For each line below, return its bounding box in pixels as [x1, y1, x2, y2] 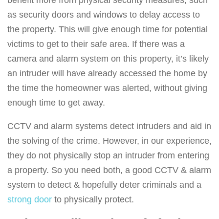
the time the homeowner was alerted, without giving [7, 83, 207, 93]
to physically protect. [52, 195, 134, 205]
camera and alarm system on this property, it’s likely [7, 54, 209, 64]
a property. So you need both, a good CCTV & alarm [7, 165, 211, 175]
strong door [7, 195, 52, 205]
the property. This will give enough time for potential [7, 24, 208, 35]
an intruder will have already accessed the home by [7, 68, 207, 79]
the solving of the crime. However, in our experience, [7, 136, 212, 146]
